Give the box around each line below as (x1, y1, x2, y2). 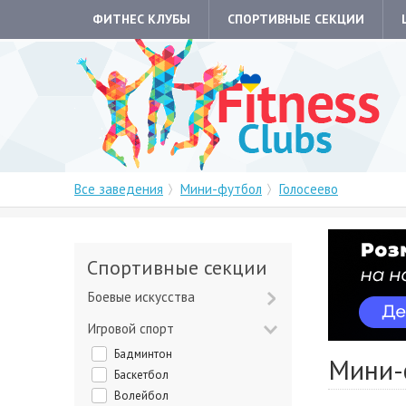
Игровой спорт (96, 320, 174, 337)
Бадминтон (120, 346, 172, 362)
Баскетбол (120, 367, 169, 382)
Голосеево (279, 180, 338, 198)
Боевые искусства (95, 288, 195, 305)
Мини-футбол (180, 180, 262, 198)
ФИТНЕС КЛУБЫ (92, 11, 190, 27)
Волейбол (121, 388, 169, 403)
